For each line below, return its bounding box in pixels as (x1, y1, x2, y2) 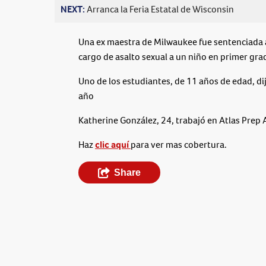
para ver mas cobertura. (131, 138, 229, 151)
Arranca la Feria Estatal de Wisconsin (87, 3, 234, 16)
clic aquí (95, 138, 131, 151)
